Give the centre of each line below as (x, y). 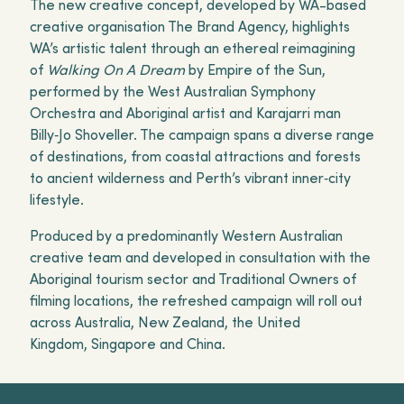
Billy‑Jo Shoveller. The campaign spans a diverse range (202, 134)
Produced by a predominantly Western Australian (186, 235)
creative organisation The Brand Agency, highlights (189, 26)
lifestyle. (60, 199)
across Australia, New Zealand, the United (165, 322)
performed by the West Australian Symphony (172, 91)
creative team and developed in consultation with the (200, 257)
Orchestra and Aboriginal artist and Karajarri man (185, 113)
